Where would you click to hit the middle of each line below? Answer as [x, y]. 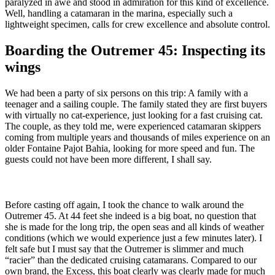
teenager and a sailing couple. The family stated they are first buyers [136, 104]
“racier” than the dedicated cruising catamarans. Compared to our [131, 260]
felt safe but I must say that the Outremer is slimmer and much [124, 249]
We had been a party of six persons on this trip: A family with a [126, 93]
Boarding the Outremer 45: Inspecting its [135, 51]
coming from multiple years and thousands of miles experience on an [137, 137]
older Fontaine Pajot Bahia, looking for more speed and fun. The [130, 149]
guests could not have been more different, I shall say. [108, 160]
